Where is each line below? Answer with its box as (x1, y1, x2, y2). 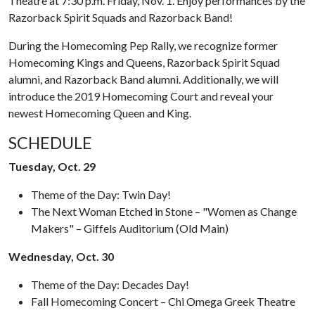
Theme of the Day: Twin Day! (31, 188, 171, 201)
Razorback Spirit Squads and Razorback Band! (8, 11, 233, 24)
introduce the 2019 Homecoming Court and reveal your (8, 89, 274, 103)
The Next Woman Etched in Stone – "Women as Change (31, 205, 297, 218)
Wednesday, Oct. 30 (8, 250, 114, 263)
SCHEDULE (8, 133, 92, 153)
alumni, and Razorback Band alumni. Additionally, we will (8, 72, 278, 86)
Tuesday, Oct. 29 (8, 160, 96, 173)
